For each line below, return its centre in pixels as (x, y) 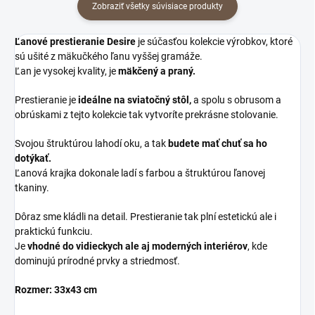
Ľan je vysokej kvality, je (66, 71)
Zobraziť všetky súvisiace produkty (157, 6)
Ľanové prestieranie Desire (75, 41)
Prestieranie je (46, 100)
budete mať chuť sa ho (218, 143)
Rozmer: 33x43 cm (56, 290)
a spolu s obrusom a (237, 100)
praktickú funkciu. (54, 231)
